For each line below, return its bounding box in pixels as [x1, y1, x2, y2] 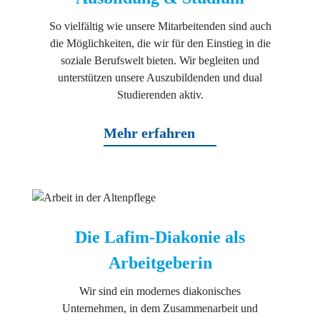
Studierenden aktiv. [116, 89, 204, 101]
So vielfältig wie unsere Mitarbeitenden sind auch [49, 20, 271, 33]
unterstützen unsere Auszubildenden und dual [58, 71, 262, 84]
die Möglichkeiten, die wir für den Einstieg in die [49, 37, 271, 50]
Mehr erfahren [104, 125, 195, 141]
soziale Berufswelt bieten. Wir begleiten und [61, 54, 259, 67]
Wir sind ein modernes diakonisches [79, 285, 241, 298]
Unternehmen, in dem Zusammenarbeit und [62, 302, 258, 315]
